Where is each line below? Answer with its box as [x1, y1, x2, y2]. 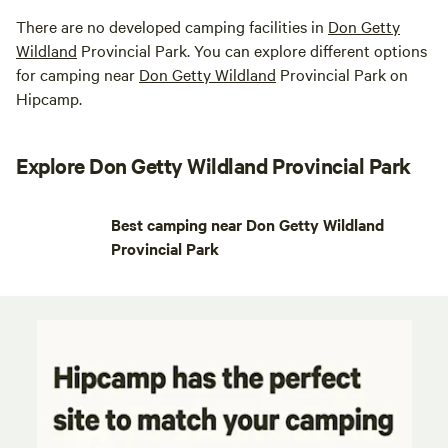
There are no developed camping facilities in [16, 15, 328, 38]
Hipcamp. [16, 87, 82, 110]
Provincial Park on [276, 63, 408, 86]
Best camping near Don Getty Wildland [111, 213, 385, 236]
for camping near [16, 63, 139, 86]
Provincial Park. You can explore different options [77, 39, 427, 62]
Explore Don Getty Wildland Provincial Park [16, 151, 411, 180]
